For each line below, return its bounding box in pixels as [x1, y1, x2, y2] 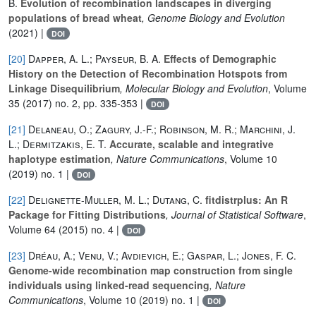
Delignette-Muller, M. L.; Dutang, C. [28, 192, 202, 207]
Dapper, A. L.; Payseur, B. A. [28, 51, 161, 66]
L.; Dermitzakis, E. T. [8, 136, 107, 151]
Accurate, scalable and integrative [107, 136, 274, 151]
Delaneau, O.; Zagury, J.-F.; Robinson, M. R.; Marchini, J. [28, 121, 296, 136]
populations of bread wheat [8, 10, 142, 25]
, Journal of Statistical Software [166, 207, 303, 221]
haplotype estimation [8, 151, 111, 166]
